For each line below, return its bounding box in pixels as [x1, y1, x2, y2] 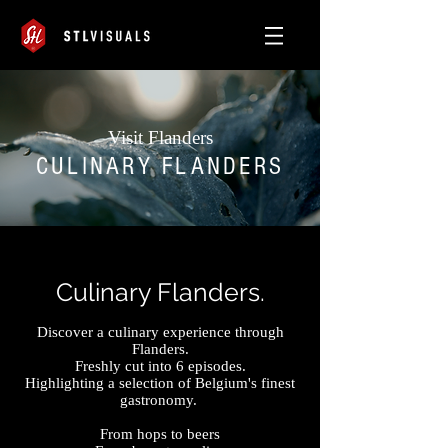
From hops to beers [100, 426, 220, 442]
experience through [162, 324, 284, 340]
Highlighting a [25, 375, 119, 391]
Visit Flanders [107, 127, 213, 148]
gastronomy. [119, 392, 197, 408]
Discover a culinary [36, 324, 163, 340]
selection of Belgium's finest [119, 375, 295, 391]
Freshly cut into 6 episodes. [74, 358, 246, 374]
